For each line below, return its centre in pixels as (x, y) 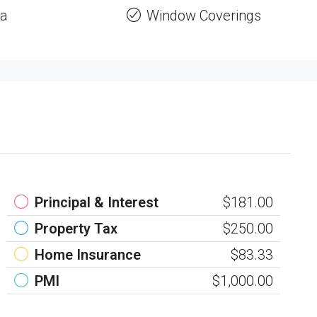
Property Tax (76, 229)
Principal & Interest (97, 203)
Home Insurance (88, 255)
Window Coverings (203, 16)
